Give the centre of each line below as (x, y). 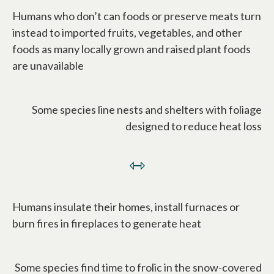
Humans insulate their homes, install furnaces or (126, 206)
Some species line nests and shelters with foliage (147, 109)
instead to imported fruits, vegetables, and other (127, 32)
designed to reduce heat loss (194, 126)
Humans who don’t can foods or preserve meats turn (137, 16)
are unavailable (48, 65)
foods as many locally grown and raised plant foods (131, 49)
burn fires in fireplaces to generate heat (107, 223)
